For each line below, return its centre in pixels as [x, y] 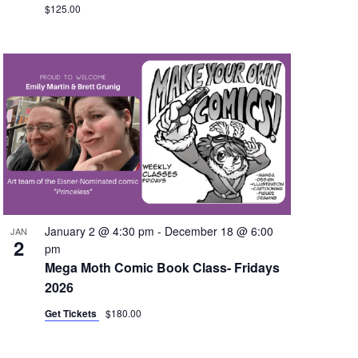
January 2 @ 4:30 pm [99, 231]
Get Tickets [72, 313]
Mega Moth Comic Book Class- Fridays [162, 267]
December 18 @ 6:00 [219, 231]
